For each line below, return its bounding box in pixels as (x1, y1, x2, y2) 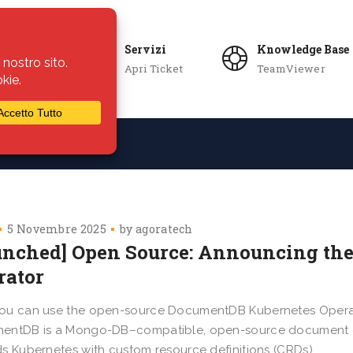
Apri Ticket (124, 61, 183, 76)
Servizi (124, 42, 166, 58)
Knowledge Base (256, 42, 349, 58)
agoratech (136, 221, 193, 237)
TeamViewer (256, 61, 325, 76)
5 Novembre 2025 (7, 221, 106, 237)
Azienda (43, 136, 93, 151)
